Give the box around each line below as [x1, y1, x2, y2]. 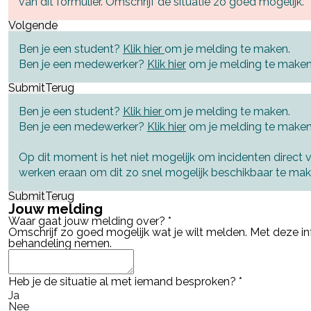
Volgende [8, 18, 58, 32]
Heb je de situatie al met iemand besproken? [8, 274, 239, 288]
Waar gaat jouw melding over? [8, 214, 168, 228]
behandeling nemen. [8, 236, 112, 250]
